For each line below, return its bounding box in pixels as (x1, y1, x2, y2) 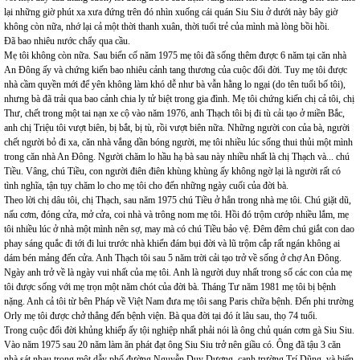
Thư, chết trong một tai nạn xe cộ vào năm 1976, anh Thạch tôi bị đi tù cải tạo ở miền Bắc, (4, 108, 345, 119)
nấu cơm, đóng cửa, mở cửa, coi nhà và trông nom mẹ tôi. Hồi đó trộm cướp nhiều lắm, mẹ (4, 209, 349, 220)
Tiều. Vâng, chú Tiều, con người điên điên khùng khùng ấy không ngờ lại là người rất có (4, 166, 341, 177)
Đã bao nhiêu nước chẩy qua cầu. (4, 35, 130, 47)
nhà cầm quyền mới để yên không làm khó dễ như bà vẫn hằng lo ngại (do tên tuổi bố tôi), (4, 79, 346, 90)
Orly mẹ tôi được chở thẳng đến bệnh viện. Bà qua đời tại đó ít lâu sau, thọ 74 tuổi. (4, 310, 317, 321)
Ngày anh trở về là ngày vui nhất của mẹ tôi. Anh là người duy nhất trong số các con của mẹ (4, 267, 352, 278)
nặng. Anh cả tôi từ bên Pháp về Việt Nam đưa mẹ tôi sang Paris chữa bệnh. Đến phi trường (4, 296, 354, 307)
